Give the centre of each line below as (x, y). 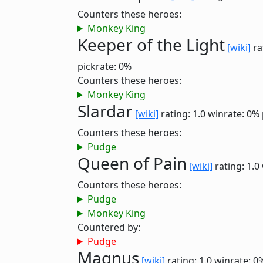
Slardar (105, 111)
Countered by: (109, 227)
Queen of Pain (132, 163)
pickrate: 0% (104, 66)
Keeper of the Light (151, 45)
